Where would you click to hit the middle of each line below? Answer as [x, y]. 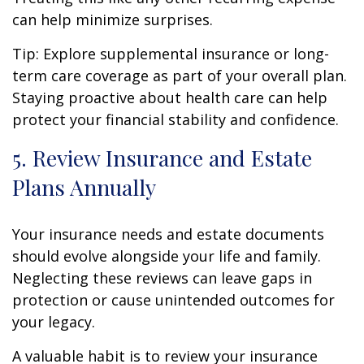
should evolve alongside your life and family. [167, 256]
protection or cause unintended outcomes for [173, 299]
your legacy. [54, 321]
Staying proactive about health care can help [170, 97]
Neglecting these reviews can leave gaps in [162, 277]
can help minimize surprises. [113, 19]
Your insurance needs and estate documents [168, 234]
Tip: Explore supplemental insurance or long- [171, 53]
